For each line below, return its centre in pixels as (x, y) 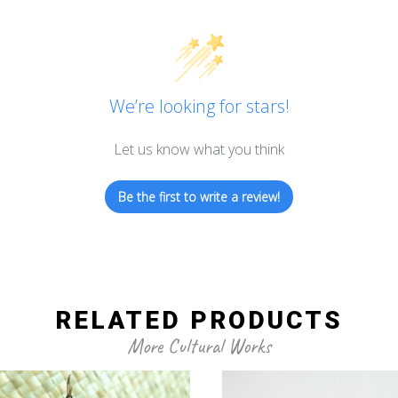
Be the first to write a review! (199, 197)
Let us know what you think (199, 150)
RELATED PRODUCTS (199, 321)
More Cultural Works (199, 346)
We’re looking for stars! (199, 107)
